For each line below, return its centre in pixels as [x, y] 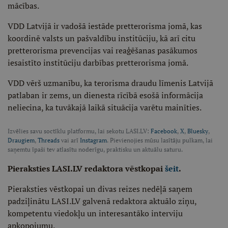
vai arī [70, 140]
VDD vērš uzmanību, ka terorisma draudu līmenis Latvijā [110, 83]
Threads [49, 140]
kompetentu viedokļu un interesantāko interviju [95, 213]
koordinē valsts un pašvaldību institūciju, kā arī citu [102, 38]
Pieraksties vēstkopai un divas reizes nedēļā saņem [100, 189]
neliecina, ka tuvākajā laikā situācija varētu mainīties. [105, 107]
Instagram [93, 140]
